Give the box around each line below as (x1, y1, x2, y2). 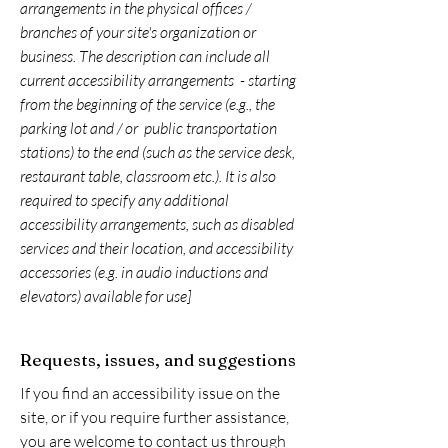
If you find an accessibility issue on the (20, 383, 280, 403)
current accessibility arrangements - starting (20, 70, 296, 90)
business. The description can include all (20, 46, 270, 66)
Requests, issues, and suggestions (20, 349, 296, 370)
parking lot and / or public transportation (20, 118, 277, 138)
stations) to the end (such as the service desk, (20, 142, 295, 162)
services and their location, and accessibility (20, 238, 293, 258)
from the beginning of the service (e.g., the (20, 94, 275, 114)
